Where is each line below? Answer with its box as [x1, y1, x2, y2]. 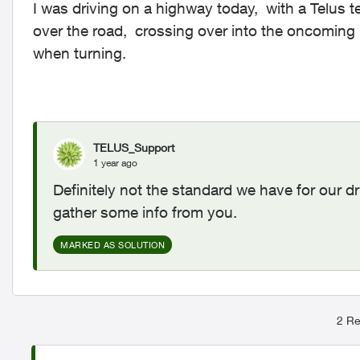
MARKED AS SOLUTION [60, 239, 165, 250]
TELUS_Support [93, 140, 174, 154]
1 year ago [93, 156, 137, 169]
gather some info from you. [53, 203, 237, 221]
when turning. [33, 44, 134, 62]
